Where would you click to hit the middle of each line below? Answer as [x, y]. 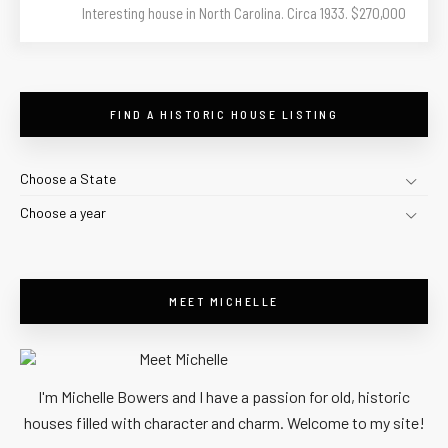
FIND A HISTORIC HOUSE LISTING [224, 113]
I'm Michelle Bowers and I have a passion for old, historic [224, 396]
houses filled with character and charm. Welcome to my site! [224, 422]
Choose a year [63, 212]
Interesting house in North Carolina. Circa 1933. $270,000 [244, 12]
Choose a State [68, 178]
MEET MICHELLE [224, 300]
